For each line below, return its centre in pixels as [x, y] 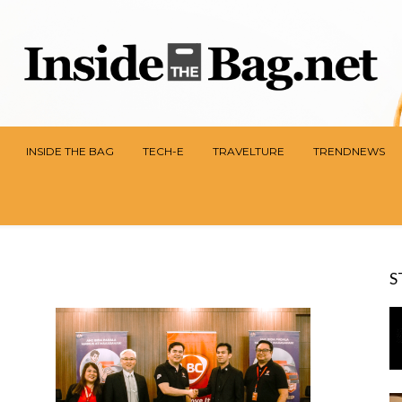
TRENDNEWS [349, 152]
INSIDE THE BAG [70, 152]
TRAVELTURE [249, 152]
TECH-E [163, 152]
